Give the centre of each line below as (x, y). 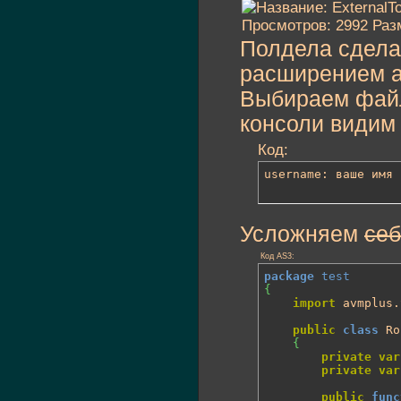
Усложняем (302, 234)
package (289, 276)
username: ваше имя (328, 174)
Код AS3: (276, 256)
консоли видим (318, 124)
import (314, 303)
